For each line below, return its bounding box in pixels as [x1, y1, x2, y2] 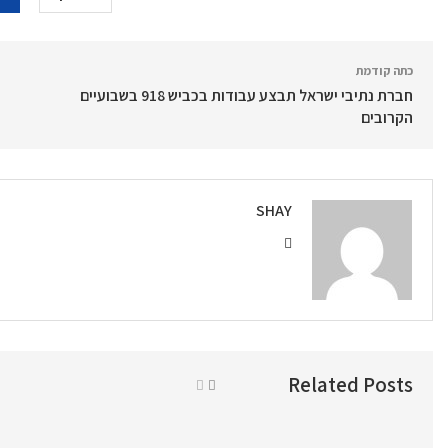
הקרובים [361, 107, 413, 128]
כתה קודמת [356, 63, 413, 78]
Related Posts [288, 371, 413, 398]
